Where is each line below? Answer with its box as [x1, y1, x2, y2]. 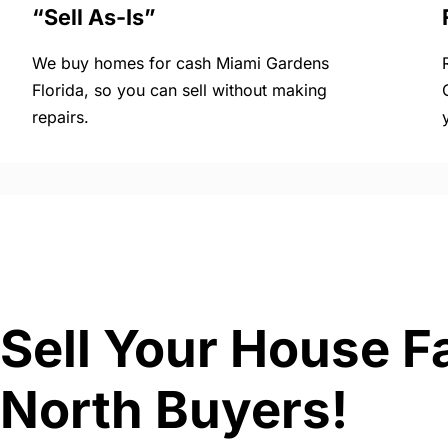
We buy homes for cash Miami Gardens [32, 53, 329, 74]
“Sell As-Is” [32, 4, 156, 31]
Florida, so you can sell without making [32, 80, 327, 101]
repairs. [32, 107, 89, 128]
